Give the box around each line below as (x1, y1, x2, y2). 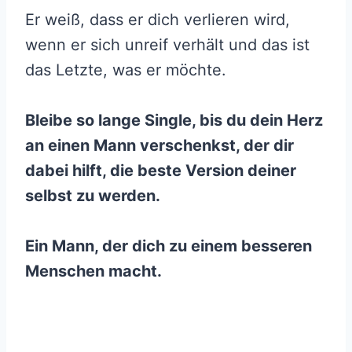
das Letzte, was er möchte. (25, 60, 226, 80)
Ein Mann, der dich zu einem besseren (25, 236, 312, 256)
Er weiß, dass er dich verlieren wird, (25, 10, 290, 30)
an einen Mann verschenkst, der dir (25, 136, 294, 156)
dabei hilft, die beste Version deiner (25, 161, 296, 181)
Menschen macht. (25, 262, 162, 281)
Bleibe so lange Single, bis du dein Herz (25, 111, 323, 130)
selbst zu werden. (25, 186, 160, 206)
